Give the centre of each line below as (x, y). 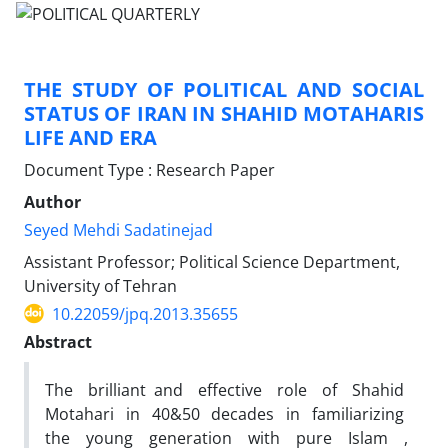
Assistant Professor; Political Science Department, (212, 261)
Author (52, 201)
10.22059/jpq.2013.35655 (145, 313)
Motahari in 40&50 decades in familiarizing (226, 413)
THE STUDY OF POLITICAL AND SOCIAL (224, 89)
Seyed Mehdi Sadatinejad (118, 229)
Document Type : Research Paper (149, 169)
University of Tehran (100, 285)
